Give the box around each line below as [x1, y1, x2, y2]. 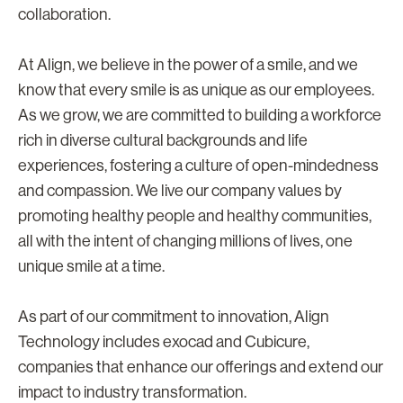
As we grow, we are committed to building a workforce [18, 105, 381, 124]
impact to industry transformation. [18, 382, 246, 401]
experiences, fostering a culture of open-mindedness [18, 156, 379, 175]
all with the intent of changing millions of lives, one [18, 231, 353, 250]
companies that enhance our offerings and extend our [18, 357, 383, 376]
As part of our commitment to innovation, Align [18, 307, 329, 326]
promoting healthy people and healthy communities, [18, 206, 372, 225]
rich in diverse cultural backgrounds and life [18, 130, 308, 149]
